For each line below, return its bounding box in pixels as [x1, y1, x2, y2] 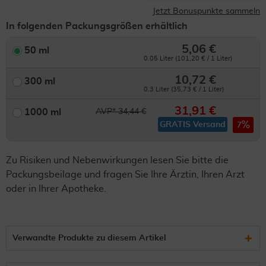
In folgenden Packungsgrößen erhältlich [6, 21, 188, 31]
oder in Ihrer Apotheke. [6, 184, 106, 194]
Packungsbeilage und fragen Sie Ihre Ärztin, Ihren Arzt [6, 170, 245, 179]
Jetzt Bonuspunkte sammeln [153, 7, 260, 15]
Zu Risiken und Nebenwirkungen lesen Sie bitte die [6, 156, 229, 165]
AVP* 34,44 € [96, 107, 147, 116]
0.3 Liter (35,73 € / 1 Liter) [144, 86, 224, 93]
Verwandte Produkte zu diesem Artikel [12, 234, 166, 242]
